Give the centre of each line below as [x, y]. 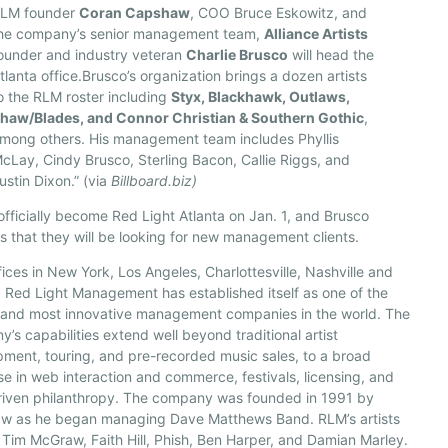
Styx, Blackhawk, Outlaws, [261, 96]
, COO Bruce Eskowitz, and [279, 12]
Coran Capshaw [135, 12]
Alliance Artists [316, 33]
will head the [331, 54]
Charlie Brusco [237, 54]
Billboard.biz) [154, 180]
